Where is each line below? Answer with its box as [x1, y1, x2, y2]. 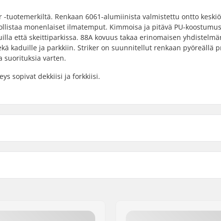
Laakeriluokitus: [135, 174, 187, 184]
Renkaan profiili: [135, 161, 189, 171]
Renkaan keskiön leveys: [135, 201, 215, 211]
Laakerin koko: [135, 187, 182, 197]
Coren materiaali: [135, 147, 192, 157]
